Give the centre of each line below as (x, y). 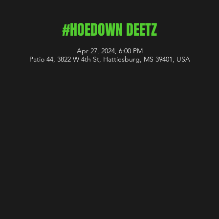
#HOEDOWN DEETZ (109, 30)
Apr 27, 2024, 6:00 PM (109, 51)
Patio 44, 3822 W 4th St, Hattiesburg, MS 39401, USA (109, 59)
